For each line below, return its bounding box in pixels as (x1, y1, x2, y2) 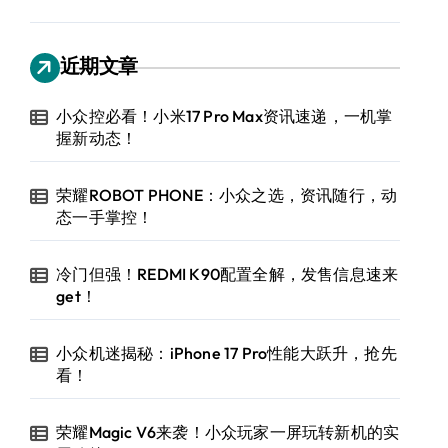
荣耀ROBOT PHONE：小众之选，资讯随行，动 (56, 185, 398, 205)
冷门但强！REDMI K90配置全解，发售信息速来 (56, 264, 399, 284)
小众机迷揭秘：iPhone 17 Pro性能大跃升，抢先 (56, 343, 397, 363)
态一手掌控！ (56, 207, 154, 227)
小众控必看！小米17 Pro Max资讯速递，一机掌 (56, 106, 393, 126)
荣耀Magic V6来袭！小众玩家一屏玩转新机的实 (56, 422, 400, 442)
